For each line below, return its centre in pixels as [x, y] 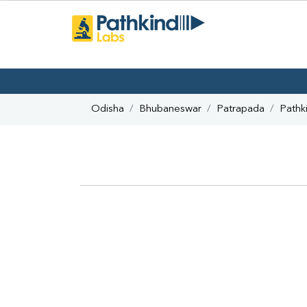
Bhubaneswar [170, 110]
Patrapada [241, 110]
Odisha [108, 110]
